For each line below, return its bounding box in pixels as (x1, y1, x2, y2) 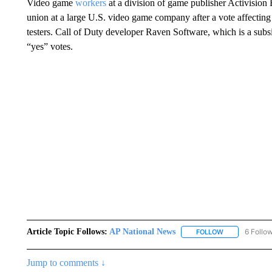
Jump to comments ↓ (26, 257, 106, 268)
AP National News (109, 227, 175, 236)
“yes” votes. (26, 41, 73, 52)
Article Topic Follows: (26, 227, 107, 236)
